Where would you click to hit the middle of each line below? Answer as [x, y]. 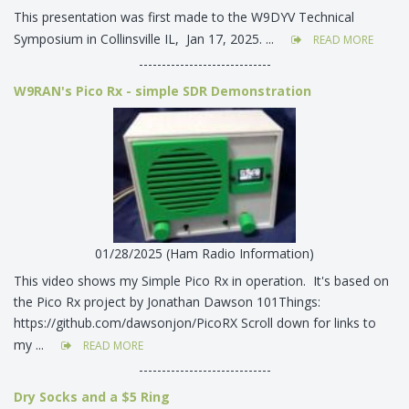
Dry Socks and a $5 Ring [92, 396]
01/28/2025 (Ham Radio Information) [204, 253]
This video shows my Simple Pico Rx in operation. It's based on [201, 280]
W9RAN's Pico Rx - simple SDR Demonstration [163, 90]
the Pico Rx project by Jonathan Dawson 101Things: [169, 301]
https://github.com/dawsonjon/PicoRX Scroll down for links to [195, 322]
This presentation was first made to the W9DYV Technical [184, 16]
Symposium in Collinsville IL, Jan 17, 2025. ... [146, 38]
